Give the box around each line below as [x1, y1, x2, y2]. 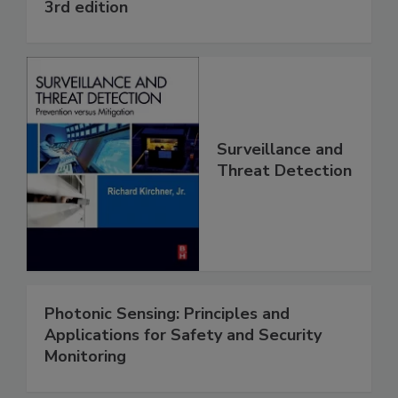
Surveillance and [217, 139, 343, 161]
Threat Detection [217, 160, 352, 182]
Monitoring [44, 345, 126, 367]
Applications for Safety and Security [44, 323, 322, 346]
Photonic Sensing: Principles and [44, 302, 290, 324]
